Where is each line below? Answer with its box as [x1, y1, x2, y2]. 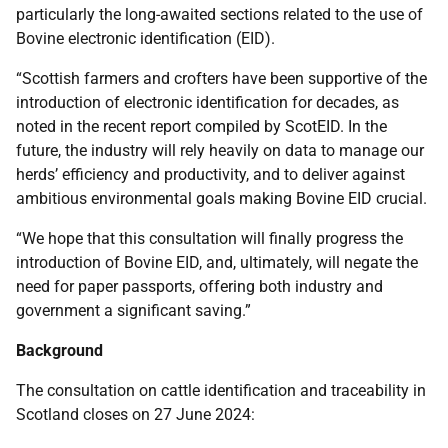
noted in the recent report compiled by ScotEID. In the [16, 117, 387, 136]
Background [16, 341, 103, 360]
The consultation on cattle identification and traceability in [16, 381, 426, 400]
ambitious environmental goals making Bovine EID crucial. [16, 189, 427, 208]
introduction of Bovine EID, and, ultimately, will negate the [16, 253, 418, 272]
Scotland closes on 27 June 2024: [16, 405, 255, 424]
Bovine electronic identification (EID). [16, 29, 275, 48]
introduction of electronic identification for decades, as [16, 93, 399, 112]
